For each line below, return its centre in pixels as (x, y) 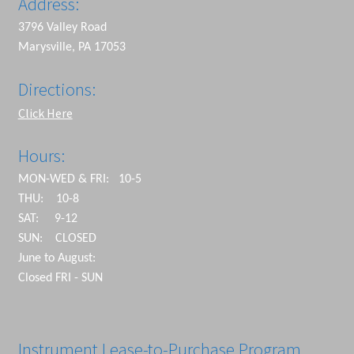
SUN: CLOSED (57, 239)
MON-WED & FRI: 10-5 (79, 180)
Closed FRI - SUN (60, 279)
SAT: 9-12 (47, 219)
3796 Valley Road (62, 27)
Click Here (45, 113)
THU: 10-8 (48, 200)
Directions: (56, 90)
